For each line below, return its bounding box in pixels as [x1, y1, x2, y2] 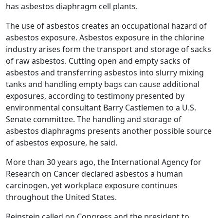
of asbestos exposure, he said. [6, 137, 117, 148]
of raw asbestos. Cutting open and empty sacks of [6, 55, 190, 66]
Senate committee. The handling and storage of [6, 114, 182, 125]
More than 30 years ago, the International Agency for [6, 157, 201, 167]
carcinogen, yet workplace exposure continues [6, 180, 178, 191]
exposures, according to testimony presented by [6, 91, 184, 101]
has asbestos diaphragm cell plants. [6, 1, 138, 12]
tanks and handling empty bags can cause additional [6, 79, 200, 90]
